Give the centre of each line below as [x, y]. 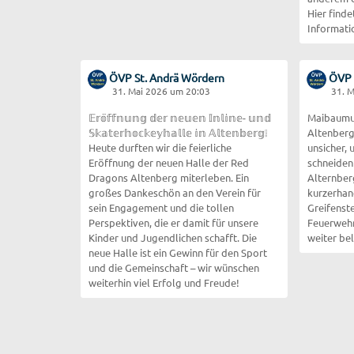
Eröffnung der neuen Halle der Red [169, 162]
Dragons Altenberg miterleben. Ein [162, 177]
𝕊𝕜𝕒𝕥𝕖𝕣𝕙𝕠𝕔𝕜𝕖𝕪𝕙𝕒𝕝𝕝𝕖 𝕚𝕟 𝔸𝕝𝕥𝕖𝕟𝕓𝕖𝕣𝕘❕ [178, 132]
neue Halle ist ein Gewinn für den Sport [178, 252]
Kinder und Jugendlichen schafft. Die [165, 237]
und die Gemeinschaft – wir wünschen [174, 267]
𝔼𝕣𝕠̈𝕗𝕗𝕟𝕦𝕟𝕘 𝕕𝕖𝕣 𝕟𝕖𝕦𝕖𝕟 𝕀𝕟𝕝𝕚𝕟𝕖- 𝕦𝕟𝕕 [180, 117]
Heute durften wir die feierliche [160, 147]
